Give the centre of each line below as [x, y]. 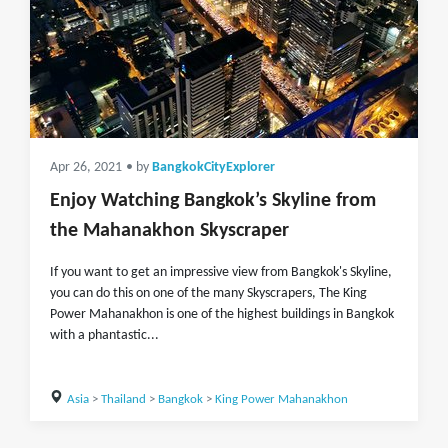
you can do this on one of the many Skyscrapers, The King [208, 293]
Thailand [123, 399]
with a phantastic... [104, 335]
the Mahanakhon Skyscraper [169, 231]
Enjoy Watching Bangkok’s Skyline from [213, 201]
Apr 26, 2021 [86, 167]
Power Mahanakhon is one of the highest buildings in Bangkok [222, 314]
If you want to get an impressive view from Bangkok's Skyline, [221, 272]
